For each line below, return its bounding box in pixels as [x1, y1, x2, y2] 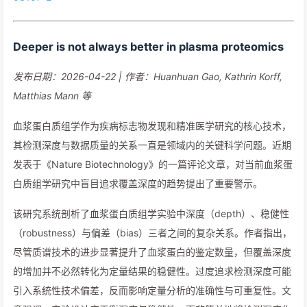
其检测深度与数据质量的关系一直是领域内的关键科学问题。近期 [13, 139, 291, 151]
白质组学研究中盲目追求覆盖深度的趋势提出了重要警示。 [13, 177, 262, 189]
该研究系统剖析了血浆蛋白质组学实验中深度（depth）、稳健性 [13, 208, 289, 219]
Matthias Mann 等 [13, 90, 91, 101]
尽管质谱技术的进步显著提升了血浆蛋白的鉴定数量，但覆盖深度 [13, 246, 291, 258]
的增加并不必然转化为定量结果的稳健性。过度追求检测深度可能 [13, 265, 291, 277]
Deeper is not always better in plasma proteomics [13, 40, 284, 53]
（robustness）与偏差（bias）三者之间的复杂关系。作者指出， [13, 227, 292, 238]
